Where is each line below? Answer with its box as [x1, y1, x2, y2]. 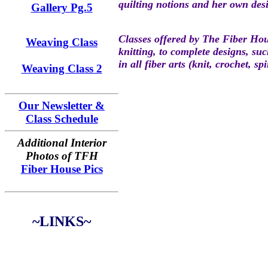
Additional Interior [17, 136, 106, 149]
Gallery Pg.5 [31, 1, 93, 14]
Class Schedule [25, 112, 98, 125]
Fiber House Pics [20, 163, 103, 175]
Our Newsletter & [19, 99, 105, 112]
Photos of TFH [25, 150, 98, 162]
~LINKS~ [32, 214, 91, 229]
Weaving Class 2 [21, 62, 102, 75]
